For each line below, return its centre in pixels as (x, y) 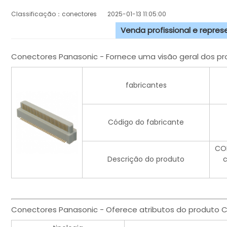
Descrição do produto (146, 159)
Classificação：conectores (59, 14)
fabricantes (146, 85)
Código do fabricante (146, 122)
